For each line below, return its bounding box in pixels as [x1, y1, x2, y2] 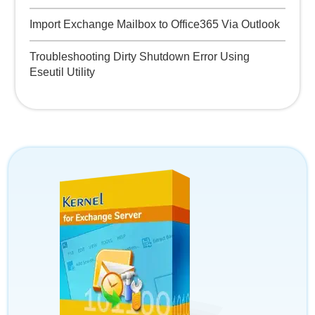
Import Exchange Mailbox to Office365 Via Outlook [30, 18, 280, 30]
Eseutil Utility [30, 66, 95, 78]
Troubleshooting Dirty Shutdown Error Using [30, 51, 250, 63]
